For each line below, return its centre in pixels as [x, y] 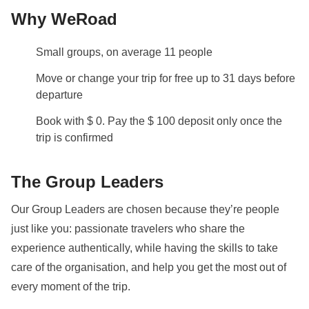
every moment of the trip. [71, 286]
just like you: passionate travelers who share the [128, 228]
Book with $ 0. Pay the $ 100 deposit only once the [159, 121]
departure [59, 94]
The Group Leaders [87, 181]
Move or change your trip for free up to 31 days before [166, 78]
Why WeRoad [64, 19]
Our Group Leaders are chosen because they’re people [145, 209]
